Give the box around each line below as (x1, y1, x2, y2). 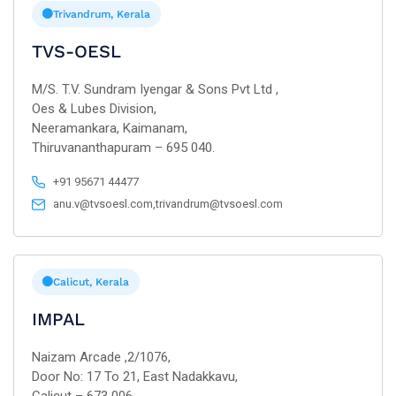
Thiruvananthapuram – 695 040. (32, 140, 215, 156)
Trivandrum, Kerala (53, 8, 150, 20)
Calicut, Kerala (53, 276, 129, 288)
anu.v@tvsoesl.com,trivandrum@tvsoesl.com (53, 197, 284, 210)
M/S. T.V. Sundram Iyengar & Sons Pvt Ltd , (32, 81, 278, 97)
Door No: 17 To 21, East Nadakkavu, (32, 369, 238, 385)
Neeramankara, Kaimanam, (32, 120, 187, 136)
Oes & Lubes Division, (32, 101, 156, 117)
